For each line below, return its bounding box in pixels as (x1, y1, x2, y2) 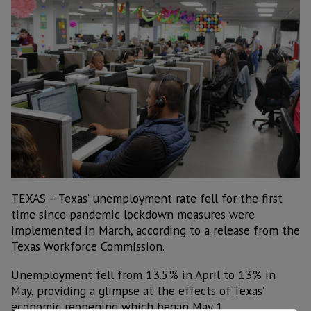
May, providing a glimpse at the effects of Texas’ (11, 282, 264, 299)
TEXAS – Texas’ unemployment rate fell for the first (11, 190, 283, 207)
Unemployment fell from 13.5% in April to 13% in (11, 266, 276, 283)
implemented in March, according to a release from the (11, 222, 300, 239)
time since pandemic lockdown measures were (11, 206, 255, 223)
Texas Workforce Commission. (11, 238, 165, 255)
